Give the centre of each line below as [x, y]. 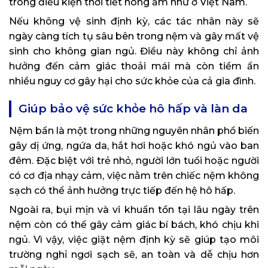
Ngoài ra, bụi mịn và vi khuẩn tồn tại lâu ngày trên [134, 210]
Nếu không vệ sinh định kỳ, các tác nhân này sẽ [134, 22]
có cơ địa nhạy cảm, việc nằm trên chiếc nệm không [134, 176]
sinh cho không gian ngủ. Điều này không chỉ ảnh [134, 51]
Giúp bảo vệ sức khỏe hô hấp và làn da [133, 109]
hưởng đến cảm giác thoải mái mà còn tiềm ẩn [134, 66]
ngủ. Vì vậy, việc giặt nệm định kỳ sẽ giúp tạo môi [134, 240]
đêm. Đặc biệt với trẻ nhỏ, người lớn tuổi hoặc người [134, 161]
